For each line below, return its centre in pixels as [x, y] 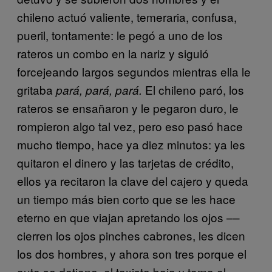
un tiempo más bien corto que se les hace [126, 199]
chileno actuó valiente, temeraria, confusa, [127, 16]
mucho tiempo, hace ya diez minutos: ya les [131, 144]
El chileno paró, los [195, 89]
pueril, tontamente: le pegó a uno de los [120, 35]
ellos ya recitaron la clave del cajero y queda [133, 180]
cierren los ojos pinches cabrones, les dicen [131, 235]
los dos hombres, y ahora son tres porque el [132, 253]
